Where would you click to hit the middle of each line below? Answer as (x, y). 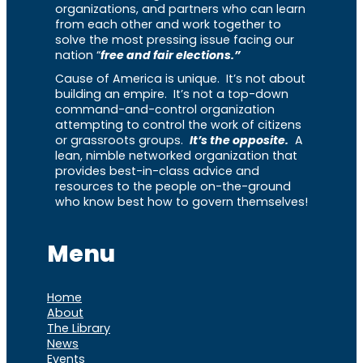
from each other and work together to (168, 24)
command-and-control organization (165, 109)
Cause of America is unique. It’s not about (180, 78)
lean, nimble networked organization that (176, 155)
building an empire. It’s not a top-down (172, 94)
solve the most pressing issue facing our (175, 39)
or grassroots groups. (122, 140)
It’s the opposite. (239, 140)
